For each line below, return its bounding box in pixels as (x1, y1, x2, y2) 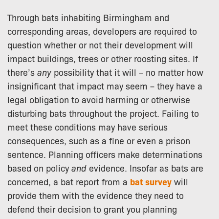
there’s (7, 66, 37, 78)
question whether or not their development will (7, 39, 193, 51)
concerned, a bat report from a (7, 175, 130, 188)
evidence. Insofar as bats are (89, 162, 203, 174)
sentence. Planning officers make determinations (7, 148, 202, 160)
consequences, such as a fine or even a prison (7, 134, 190, 147)
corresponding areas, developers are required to (7, 25, 197, 37)
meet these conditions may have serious (7, 121, 168, 133)
